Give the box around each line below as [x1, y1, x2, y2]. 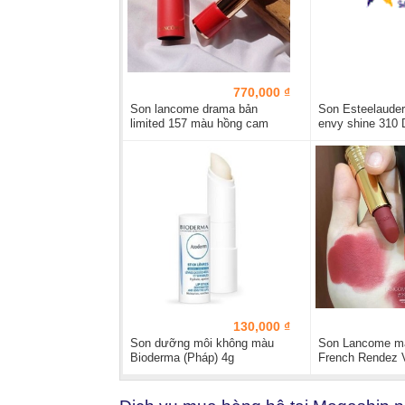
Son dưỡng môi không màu [130, 336, 274, 350]
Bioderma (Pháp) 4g [130, 351, 234, 364]
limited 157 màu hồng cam [130, 117, 268, 130]
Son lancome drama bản [130, 102, 258, 116]
